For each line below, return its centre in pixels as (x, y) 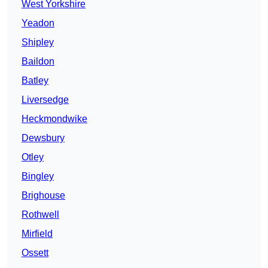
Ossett (35, 253)
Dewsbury (43, 138)
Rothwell (40, 215)
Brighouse (43, 196)
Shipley (38, 42)
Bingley (38, 176)
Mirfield (37, 234)
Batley (35, 81)
